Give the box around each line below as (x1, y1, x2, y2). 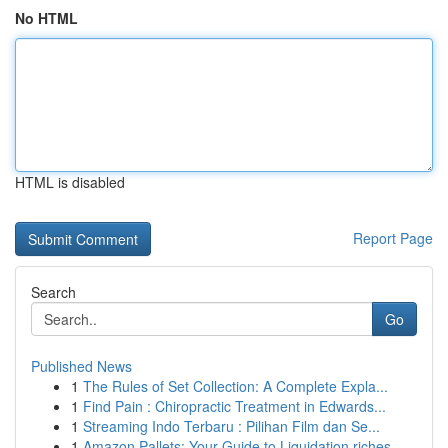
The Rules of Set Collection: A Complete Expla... (83, 376, 388, 396)
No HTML (15, 8, 78, 28)
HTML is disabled (15, 172, 125, 192)
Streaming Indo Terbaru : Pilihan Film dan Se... (83, 416, 380, 436)
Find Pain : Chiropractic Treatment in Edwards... (83, 396, 386, 416)
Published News (31, 356, 132, 376)
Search (31, 282, 76, 302)
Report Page (353, 228, 433, 248)
